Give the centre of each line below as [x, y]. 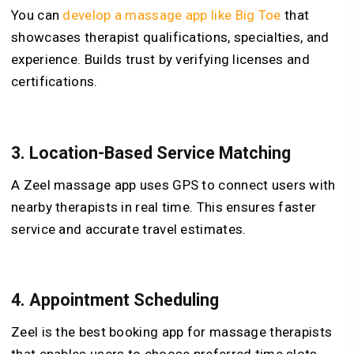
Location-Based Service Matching [160, 153]
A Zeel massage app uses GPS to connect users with [173, 185]
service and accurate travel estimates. [129, 229]
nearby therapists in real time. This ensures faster [164, 207]
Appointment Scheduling [124, 300]
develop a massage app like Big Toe [172, 15]
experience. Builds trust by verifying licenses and [160, 60]
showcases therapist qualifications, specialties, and [170, 38]
